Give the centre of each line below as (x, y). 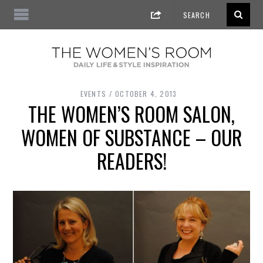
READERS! (131, 161)
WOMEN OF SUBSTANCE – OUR (131, 138)
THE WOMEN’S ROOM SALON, (131, 114)
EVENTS (93, 94)
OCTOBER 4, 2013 (146, 94)
